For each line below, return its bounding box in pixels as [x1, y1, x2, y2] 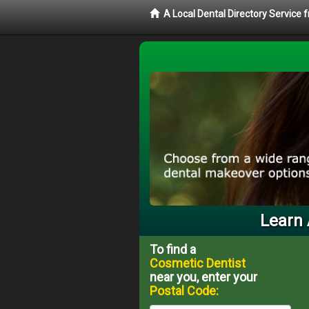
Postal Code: [150, 283, 219, 298]
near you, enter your [150, 269, 257, 284]
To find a [150, 241, 196, 257]
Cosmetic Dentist [150, 255, 246, 270]
